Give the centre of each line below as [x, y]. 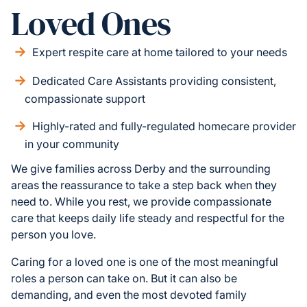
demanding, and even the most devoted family [129, 295]
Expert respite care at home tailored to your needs [160, 52]
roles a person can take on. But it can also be [124, 279]
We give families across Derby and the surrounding [141, 169]
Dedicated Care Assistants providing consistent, [154, 81]
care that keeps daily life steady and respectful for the [148, 218]
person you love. [53, 235]
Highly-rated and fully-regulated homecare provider [164, 126]
